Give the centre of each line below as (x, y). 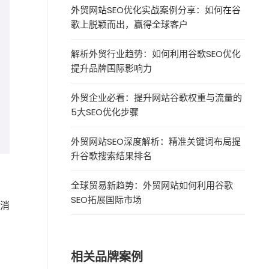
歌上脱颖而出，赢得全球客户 (130, 24)
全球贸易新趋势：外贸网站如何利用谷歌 (152, 185)
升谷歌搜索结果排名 (112, 156)
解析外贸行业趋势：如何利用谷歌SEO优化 (156, 54)
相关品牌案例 (107, 257)
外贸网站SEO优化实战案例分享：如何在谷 (156, 10)
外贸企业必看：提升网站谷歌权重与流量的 (157, 98)
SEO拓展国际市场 (107, 200)
